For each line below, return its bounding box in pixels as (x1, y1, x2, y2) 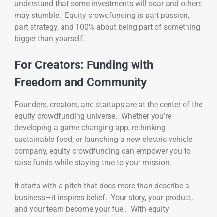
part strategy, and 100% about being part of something (15, 22, 200, 31)
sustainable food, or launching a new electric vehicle (15, 135, 192, 144)
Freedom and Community (15, 75, 147, 89)
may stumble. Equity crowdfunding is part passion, (15, 10, 189, 20)
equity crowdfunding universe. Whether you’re (15, 111, 171, 121)
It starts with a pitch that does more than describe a (15, 181, 189, 191)
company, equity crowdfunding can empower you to (15, 146, 191, 156)
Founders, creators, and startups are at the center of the (15, 100, 202, 109)
